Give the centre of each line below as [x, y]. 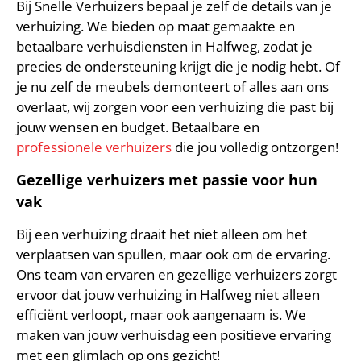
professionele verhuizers [94, 147]
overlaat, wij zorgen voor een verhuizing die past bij [175, 107]
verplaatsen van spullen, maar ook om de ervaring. [173, 255]
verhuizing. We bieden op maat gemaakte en [156, 27]
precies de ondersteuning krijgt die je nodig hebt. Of [178, 67]
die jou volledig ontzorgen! [255, 147]
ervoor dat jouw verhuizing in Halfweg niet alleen [168, 295]
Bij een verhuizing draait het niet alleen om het [162, 234]
